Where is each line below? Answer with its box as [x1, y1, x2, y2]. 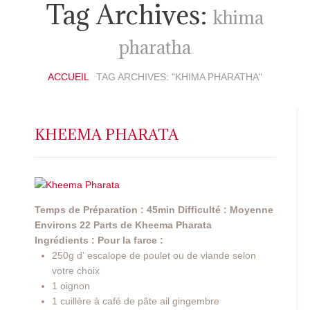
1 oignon [52, 280, 90, 292]
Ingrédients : [35, 235, 98, 246]
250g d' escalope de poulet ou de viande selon [52, 250, 256, 262]
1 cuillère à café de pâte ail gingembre [52, 295, 219, 307]
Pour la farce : [98, 235, 163, 246]
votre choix [52, 265, 100, 277]
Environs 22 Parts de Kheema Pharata [35, 219, 215, 231]
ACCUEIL [48, 71, 89, 82]
